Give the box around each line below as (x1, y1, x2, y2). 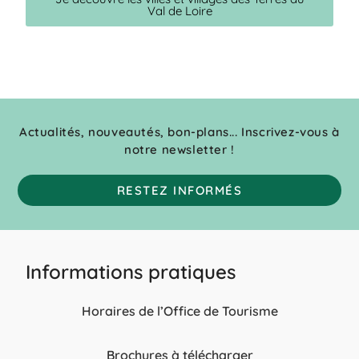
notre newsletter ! (124, 141, 235, 157)
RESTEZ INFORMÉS (116, 182, 243, 198)
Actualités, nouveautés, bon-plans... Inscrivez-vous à (19, 123, 340, 139)
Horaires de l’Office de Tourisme (81, 302, 278, 319)
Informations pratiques (26, 259, 236, 284)
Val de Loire (147, 2, 212, 18)
